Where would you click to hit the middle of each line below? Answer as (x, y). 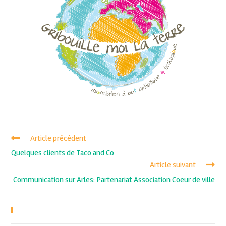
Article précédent (59, 138)
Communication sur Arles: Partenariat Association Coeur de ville (114, 179)
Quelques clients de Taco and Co (63, 153)
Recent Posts (42, 210)
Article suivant (173, 165)
